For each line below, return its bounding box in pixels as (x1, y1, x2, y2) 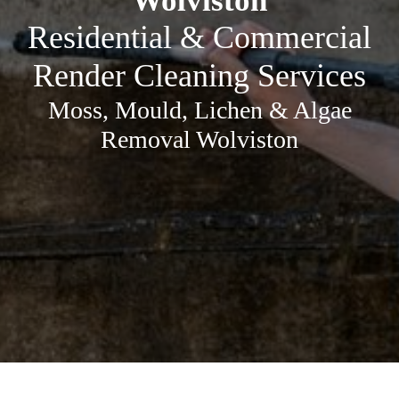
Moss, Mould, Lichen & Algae (47, 96, 352, 124)
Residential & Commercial (28, 20, 371, 55)
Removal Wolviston (101, 126, 298, 153)
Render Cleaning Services (33, 58, 366, 94)
